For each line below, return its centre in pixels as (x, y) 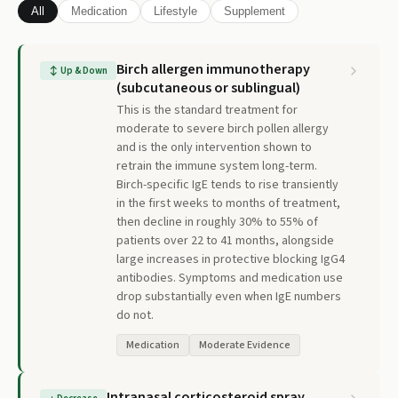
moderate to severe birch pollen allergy (223, 129)
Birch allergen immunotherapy (213, 69)
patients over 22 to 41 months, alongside (225, 241)
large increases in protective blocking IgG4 (231, 259)
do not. (135, 315)
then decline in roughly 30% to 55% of (217, 222)
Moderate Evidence (245, 345)
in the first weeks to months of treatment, (228, 203)
